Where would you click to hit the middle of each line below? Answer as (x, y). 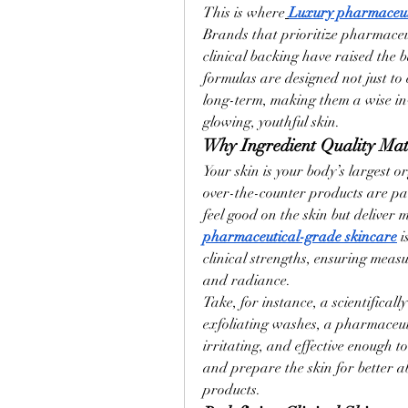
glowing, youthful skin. (271, 122)
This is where (244, 13)
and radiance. (247, 280)
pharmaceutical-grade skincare (300, 237)
